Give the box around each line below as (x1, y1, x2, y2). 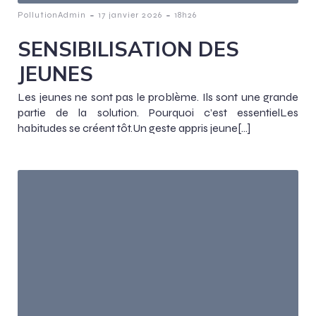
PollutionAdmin (18, 10, 86, 20)
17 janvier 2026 (98, 10, 162, 20)
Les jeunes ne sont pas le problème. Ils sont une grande (18, 90, 298, 104)
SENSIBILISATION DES (18, 36, 239, 61)
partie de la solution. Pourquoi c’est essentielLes (18, 106, 298, 119)
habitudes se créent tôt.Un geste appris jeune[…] (18, 121, 250, 135)
